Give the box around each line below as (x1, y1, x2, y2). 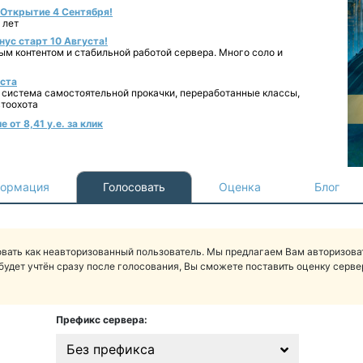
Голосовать (103, 180, 165, 194)
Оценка (219, 180, 261, 194)
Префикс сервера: (55, 314, 147, 326)
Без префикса (66, 341, 155, 357)
